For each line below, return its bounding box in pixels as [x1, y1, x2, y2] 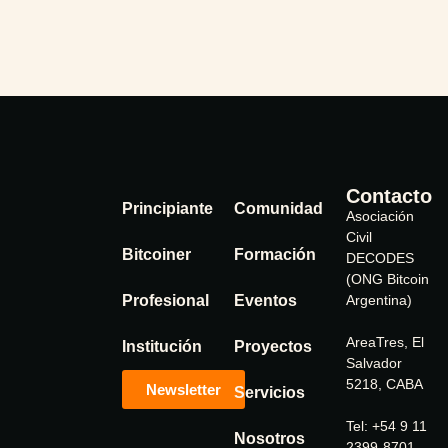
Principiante [122, 200, 213, 217]
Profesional [122, 292, 209, 309]
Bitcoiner [122, 246, 191, 263]
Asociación [346, 208, 414, 224]
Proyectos [234, 338, 312, 355]
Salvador [346, 355, 402, 371]
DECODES [346, 250, 414, 266]
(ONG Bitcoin [346, 271, 429, 287]
